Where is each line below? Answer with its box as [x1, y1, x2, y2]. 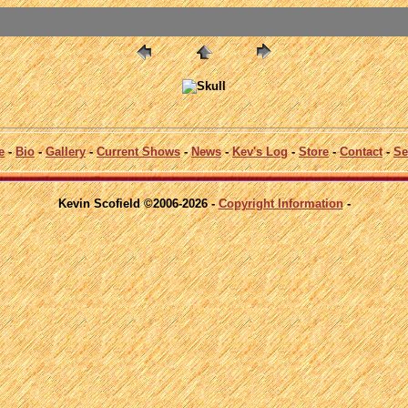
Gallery [46, 144, 86, 158]
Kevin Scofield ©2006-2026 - [57, 196, 219, 210]
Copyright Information [218, 196, 343, 210]
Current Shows [97, 144, 180, 158]
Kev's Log [232, 144, 288, 158]
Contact [340, 144, 382, 158]
